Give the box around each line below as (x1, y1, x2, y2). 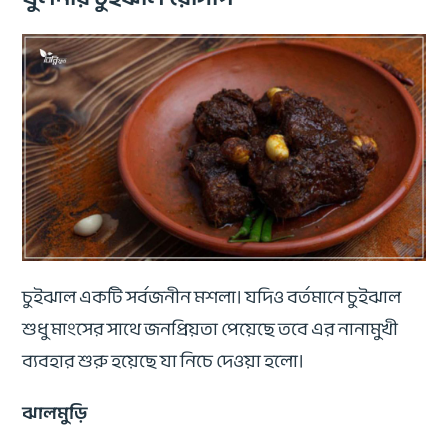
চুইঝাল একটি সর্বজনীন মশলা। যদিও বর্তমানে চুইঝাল (22, 279, 402, 314)
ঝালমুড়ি (22, 395, 88, 430)
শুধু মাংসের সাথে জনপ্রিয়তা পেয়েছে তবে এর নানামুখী (22, 311, 399, 346)
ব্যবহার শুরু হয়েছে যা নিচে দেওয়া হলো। (22, 343, 308, 378)
